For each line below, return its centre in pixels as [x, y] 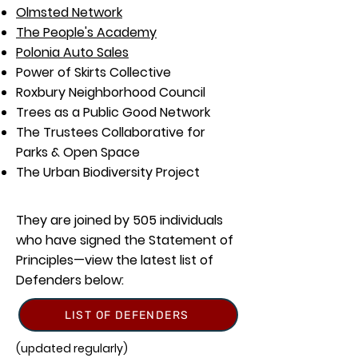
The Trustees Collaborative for [111, 132]
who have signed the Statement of [125, 240]
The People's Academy [86, 32]
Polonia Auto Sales [72, 52]
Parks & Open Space [78, 152]
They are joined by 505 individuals [119, 220]
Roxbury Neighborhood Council [111, 92]
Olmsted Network [69, 12]
